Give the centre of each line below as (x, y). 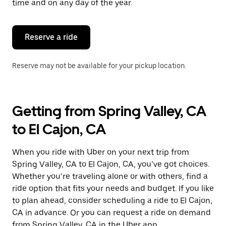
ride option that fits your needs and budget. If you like (113, 188)
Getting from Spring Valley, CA (109, 111)
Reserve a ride (51, 37)
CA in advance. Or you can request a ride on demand (111, 213)
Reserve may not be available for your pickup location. (99, 66)
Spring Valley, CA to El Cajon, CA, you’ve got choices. (111, 164)
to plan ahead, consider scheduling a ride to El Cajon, (112, 201)
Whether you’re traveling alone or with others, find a (110, 176)
